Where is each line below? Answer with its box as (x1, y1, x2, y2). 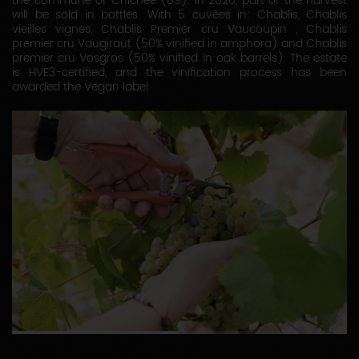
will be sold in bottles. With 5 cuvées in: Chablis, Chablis (12, 10, 347, 21)
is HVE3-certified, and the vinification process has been (12, 67, 347, 79)
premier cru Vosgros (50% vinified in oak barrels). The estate (12, 53, 347, 64)
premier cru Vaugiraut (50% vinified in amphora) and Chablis (12, 38, 347, 50)
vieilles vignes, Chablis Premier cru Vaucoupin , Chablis (12, 24, 347, 35)
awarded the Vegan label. (12, 82, 151, 93)
